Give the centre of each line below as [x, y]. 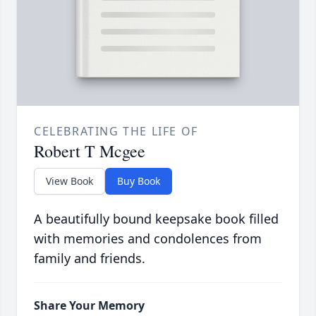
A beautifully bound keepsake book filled [156, 219]
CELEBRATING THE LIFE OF [116, 132]
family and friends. [90, 259]
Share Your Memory [89, 306]
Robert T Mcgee [90, 151]
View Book [69, 181]
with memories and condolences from [148, 239]
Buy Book [139, 181]
